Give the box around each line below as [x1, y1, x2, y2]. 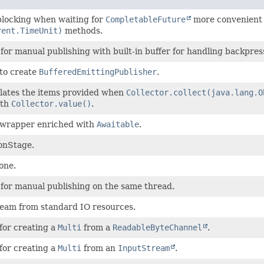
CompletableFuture [105, 14, 186, 24]
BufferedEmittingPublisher [39, 67, 157, 77]
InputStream [118, 243, 170, 253]
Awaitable [97, 119, 139, 129]
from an [81, 243, 118, 253]
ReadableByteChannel [113, 222, 202, 232]
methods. [62, 25, 103, 35]
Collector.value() [11, 98, 91, 108]
